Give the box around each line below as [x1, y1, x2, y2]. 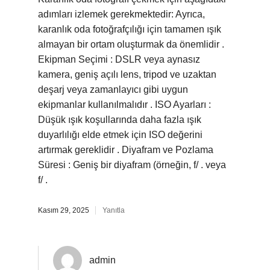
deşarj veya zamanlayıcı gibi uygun [38, 84, 188, 95]
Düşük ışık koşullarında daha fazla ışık [38, 115, 201, 125]
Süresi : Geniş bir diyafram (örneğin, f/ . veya [38, 160, 226, 170]
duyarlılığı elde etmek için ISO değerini [38, 130, 202, 140]
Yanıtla [102, 206, 125, 215]
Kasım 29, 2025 [38, 206, 89, 215]
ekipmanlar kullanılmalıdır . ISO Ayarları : [38, 99, 211, 110]
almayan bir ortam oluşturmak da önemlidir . [38, 39, 224, 49]
